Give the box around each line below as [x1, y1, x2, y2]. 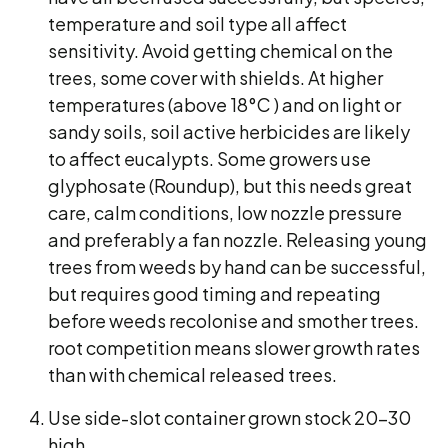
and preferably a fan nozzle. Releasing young [48, 228, 427, 251]
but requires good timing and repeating [48, 282, 381, 305]
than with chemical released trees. [48, 363, 340, 386]
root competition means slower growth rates [48, 336, 420, 359]
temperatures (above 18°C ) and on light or [48, 93, 401, 116]
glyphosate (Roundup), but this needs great [48, 174, 412, 197]
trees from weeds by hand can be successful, [48, 255, 426, 278]
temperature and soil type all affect [48, 12, 347, 35]
